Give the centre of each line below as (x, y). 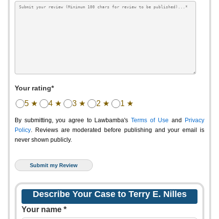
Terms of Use (150, 120)
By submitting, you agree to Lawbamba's (73, 120)
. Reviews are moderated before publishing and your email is (118, 130)
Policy (23, 130)
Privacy (195, 120)
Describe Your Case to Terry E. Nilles (109, 194)
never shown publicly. (43, 140)
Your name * (44, 209)
